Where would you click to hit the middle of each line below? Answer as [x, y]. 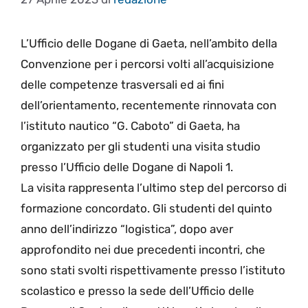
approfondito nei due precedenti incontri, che [143, 250]
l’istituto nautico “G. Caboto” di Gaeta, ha [130, 126]
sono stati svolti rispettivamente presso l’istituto [153, 271]
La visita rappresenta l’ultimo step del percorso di [154, 188]
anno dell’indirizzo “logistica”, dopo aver [127, 229]
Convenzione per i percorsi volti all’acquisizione [147, 64]
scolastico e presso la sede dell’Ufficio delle [137, 291]
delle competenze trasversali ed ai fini [122, 85]
